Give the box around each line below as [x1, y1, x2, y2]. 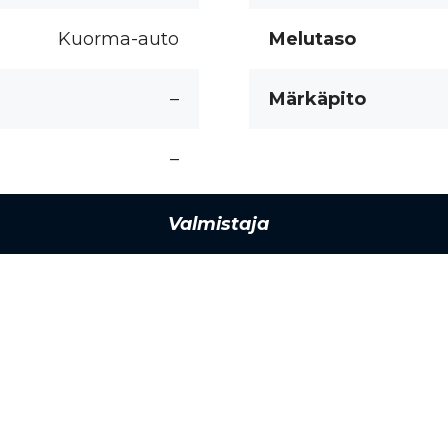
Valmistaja [168, 213, 270, 235]
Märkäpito [269, 88, 366, 110]
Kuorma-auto [58, 28, 179, 50]
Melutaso [269, 28, 356, 50]
